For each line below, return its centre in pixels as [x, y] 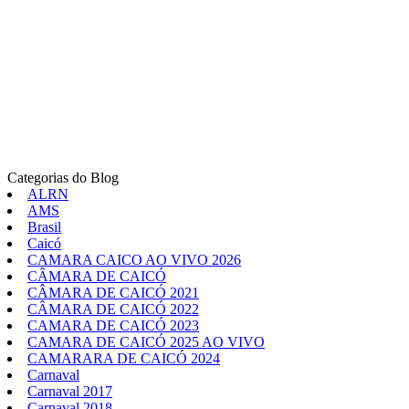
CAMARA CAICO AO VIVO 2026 [134, 260]
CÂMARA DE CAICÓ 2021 [113, 293]
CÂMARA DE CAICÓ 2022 [113, 309]
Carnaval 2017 [70, 392]
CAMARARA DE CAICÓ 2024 [124, 359]
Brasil [44, 227]
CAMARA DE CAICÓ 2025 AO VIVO [146, 342]
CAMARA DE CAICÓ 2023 [113, 326]
